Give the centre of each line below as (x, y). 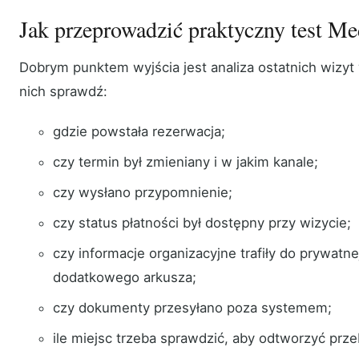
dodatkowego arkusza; (124, 278)
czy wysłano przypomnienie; (142, 193)
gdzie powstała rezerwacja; (139, 132)
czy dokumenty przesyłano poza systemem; (192, 308)
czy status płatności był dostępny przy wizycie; (202, 223)
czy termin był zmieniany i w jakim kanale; (185, 162)
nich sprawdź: (63, 92)
